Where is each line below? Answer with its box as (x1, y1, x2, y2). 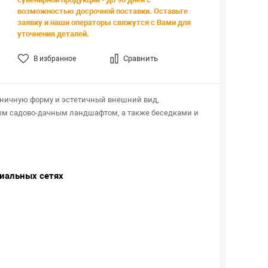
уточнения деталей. (17, 29, 89, 38)
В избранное (33, 54, 76, 63)
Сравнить (123, 54, 158, 63)
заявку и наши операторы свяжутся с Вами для (17, 18, 191, 27)
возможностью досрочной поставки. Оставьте (17, 7, 188, 16)
